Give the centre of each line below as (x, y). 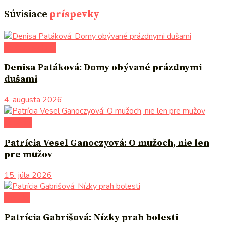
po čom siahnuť (30, 47)
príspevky (74, 14)
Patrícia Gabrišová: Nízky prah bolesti (91, 218)
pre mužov (28, 154)
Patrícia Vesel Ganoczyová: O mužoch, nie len (107, 143)
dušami (21, 79)
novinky (17, 197)
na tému (18, 122)
